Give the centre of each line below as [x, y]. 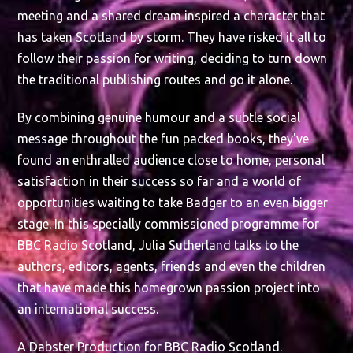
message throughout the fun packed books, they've [163, 138]
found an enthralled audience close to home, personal [171, 160]
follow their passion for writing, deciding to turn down [173, 58]
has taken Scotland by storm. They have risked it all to [172, 37]
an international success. [88, 308]
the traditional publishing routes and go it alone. [155, 79]
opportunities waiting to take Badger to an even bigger [173, 202]
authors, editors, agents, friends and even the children [172, 266]
